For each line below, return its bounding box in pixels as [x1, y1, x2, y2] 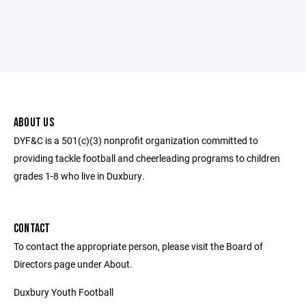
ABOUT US [14, 115, 54, 130]
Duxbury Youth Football [14, 286, 113, 298]
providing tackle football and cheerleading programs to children [14, 152, 280, 165]
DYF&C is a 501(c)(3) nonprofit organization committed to [14, 134, 258, 147]
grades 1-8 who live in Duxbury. [14, 169, 145, 182]
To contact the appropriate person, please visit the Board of [14, 240, 263, 253]
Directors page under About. [14, 258, 133, 270]
